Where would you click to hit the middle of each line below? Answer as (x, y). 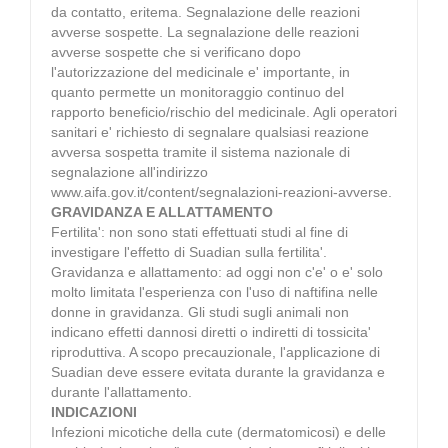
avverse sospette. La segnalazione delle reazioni (205, 31)
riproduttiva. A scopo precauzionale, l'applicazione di (215, 351)
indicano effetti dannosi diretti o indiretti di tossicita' (211, 331)
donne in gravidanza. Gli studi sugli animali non (200, 311)
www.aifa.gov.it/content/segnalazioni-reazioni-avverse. (221, 191)
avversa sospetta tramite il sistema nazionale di (200, 151)
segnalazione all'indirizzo (129, 171)
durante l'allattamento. (121, 391)
